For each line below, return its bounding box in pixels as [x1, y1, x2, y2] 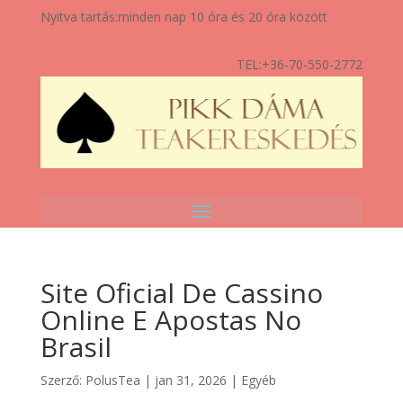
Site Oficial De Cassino [40, 273, 323, 311]
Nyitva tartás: [40, 8, 118, 25]
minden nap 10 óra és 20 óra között [117, 8, 327, 25]
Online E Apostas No [40, 300, 301, 338]
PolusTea [85, 371, 140, 389]
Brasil [40, 327, 112, 365]
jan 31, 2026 [154, 371, 227, 389]
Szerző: [40, 371, 85, 389]
